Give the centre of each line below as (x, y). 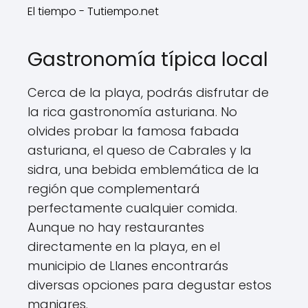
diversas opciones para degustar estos (150, 285)
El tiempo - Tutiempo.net (93, 11)
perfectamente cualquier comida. (132, 208)
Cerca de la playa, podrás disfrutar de (148, 92)
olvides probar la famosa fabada (133, 131)
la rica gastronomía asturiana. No (132, 111)
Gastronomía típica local (148, 59)
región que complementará (114, 188)
